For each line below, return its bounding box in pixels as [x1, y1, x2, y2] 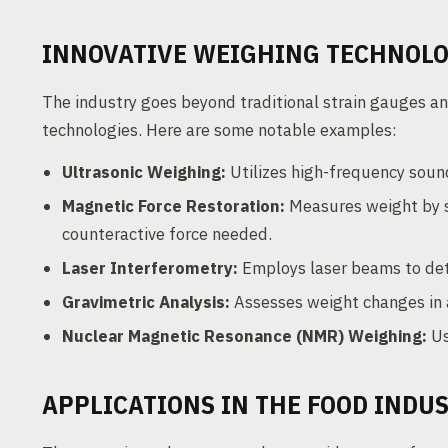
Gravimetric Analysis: [62, 291, 230, 313]
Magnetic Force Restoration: [62, 195, 285, 217]
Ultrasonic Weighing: [62, 161, 226, 183]
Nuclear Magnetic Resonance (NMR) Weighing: [62, 325, 427, 347]
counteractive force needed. [62, 223, 272, 245]
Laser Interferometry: [62, 257, 238, 279]
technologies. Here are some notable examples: [42, 119, 397, 141]
